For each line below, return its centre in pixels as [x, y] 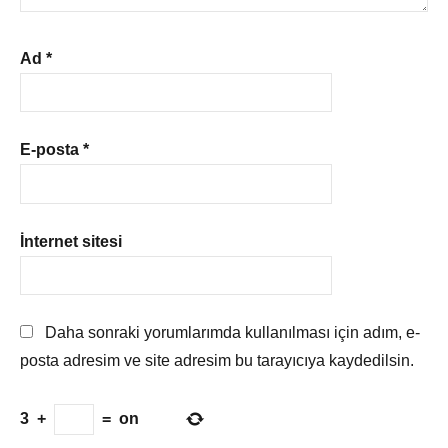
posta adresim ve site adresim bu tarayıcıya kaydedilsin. [217, 361]
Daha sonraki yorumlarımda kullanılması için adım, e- [232, 333]
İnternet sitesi [71, 241]
